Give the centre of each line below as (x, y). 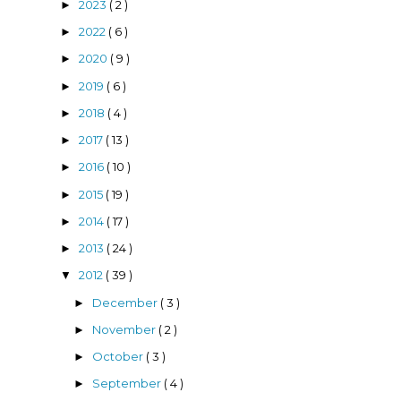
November (126, 329)
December (127, 302)
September (128, 384)
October (119, 357)
